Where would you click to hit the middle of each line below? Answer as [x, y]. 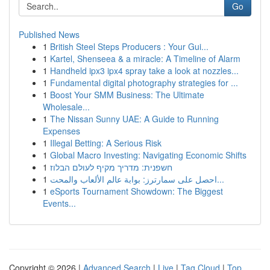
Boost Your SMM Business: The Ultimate [127, 95]
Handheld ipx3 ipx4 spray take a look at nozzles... [144, 71]
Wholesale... [66, 107]
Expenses [61, 131]
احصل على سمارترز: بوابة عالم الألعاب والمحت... [221, 179]
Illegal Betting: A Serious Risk [106, 143]
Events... [59, 203]
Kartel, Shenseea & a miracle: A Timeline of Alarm [145, 58]
